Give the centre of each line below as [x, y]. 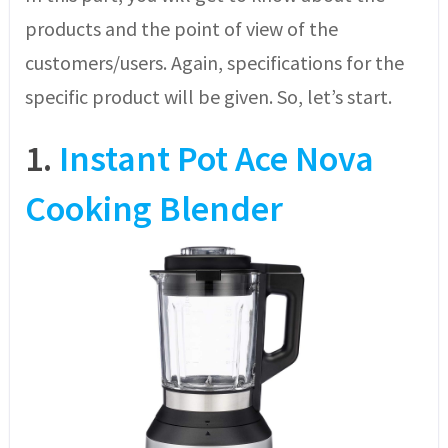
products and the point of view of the [181, 29]
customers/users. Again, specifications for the [214, 63]
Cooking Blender [153, 209]
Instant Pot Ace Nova [216, 159]
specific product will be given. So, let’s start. [208, 97]
